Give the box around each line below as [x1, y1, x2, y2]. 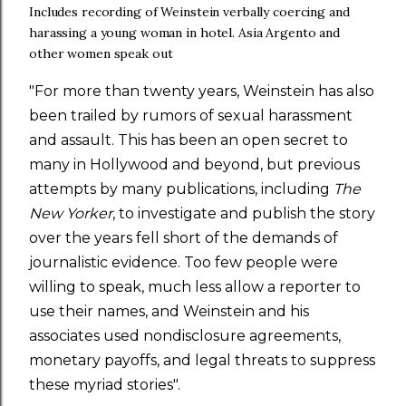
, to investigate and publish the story [112, 205, 375, 222]
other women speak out [29, 45, 173, 62]
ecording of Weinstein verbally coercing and [87, 4, 350, 20]
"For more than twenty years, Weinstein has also [29, 82, 374, 100]
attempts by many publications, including [29, 180, 333, 198]
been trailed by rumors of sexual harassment [29, 107, 353, 124]
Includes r [29, 4, 88, 20]
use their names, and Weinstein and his [29, 303, 309, 320]
